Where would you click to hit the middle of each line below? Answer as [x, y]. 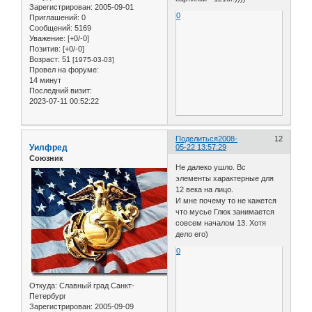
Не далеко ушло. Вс [211, 167]
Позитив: [45, 49]
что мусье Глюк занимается [225, 212]
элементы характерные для [225, 179]
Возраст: [45, 60]
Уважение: [47, 39]
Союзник [46, 158]
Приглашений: [54, 18]
